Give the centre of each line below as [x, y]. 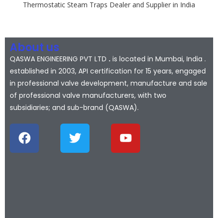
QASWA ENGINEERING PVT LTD [59, 59]
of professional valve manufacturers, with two [88, 95]
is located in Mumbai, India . [158, 59]
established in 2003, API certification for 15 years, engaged [108, 71]
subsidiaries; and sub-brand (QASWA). [74, 107]
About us [35, 47]
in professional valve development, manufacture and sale [109, 83]
